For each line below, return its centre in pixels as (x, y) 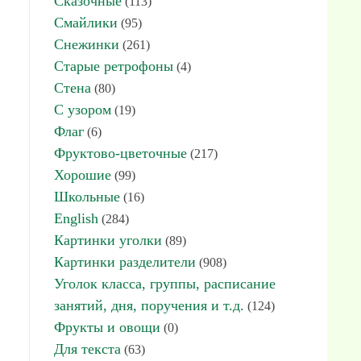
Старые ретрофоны (114, 66)
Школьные (87, 197)
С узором (83, 110)
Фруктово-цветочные (120, 153)
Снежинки (87, 44)
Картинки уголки (108, 240)
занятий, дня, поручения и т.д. (149, 305)
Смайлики (86, 23)
